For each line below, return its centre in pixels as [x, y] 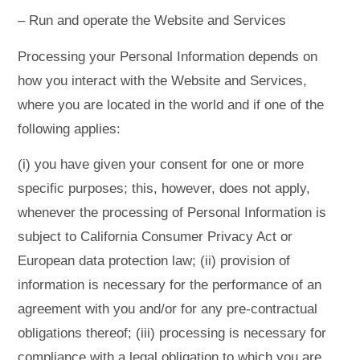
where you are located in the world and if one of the [171, 104]
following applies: [70, 129]
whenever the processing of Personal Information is [172, 213]
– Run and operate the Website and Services [152, 21]
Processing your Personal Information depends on [168, 56]
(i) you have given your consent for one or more [161, 165]
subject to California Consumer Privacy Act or [155, 237]
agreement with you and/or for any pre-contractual [168, 309]
